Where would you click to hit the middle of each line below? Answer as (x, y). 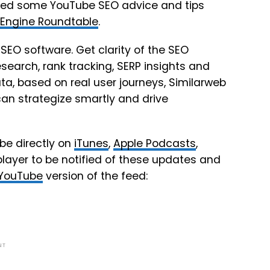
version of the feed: (95, 176)
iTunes (91, 143)
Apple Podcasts (155, 143)
